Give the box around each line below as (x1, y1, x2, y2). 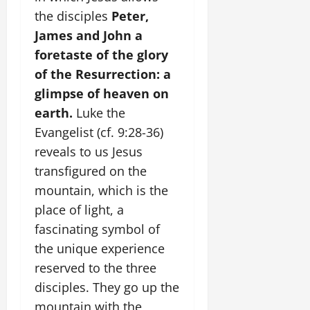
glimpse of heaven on (35, 85, 169, 102)
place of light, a (35, 201, 124, 218)
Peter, (111, 8, 149, 24)
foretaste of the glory (35, 46, 168, 63)
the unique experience (35, 240, 165, 257)
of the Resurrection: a (35, 66, 171, 82)
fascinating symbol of (35, 221, 160, 237)
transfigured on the (35, 163, 147, 179)
